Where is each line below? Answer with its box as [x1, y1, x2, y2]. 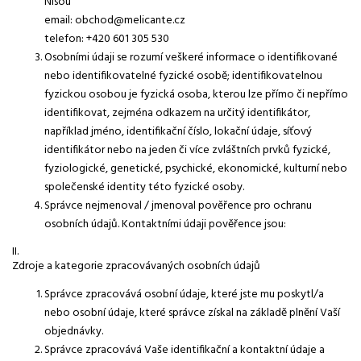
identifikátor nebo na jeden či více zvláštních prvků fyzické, [44, 140, 330, 160]
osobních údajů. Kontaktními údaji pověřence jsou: [44, 214, 286, 234]
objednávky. [44, 322, 103, 341]
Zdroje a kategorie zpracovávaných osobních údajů [12, 256, 260, 276]
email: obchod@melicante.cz [44, 10, 185, 30]
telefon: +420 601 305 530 [44, 29, 169, 48]
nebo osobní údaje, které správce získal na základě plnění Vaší [44, 303, 340, 322]
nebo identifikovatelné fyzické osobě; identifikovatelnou [44, 66, 322, 85]
